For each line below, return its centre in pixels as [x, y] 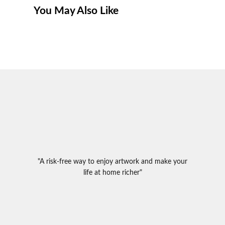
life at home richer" [113, 173]
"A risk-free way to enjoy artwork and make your [113, 161]
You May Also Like [76, 11]
